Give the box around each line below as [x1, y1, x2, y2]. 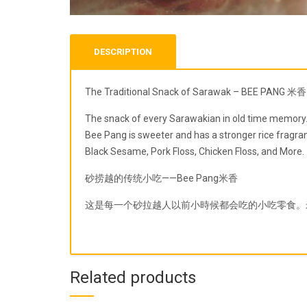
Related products [70, 268, 196, 288]
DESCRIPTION [94, 47, 152, 58]
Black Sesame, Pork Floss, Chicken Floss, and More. [85, 146, 304, 158]
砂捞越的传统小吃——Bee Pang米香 [85, 173, 238, 184]
